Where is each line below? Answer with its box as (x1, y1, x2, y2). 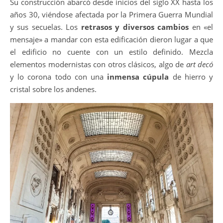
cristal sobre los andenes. (10, 84, 97, 94)
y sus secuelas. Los (10, 21, 81, 32)
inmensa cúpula (107, 71, 169, 82)
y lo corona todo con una (10, 71, 108, 82)
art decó (186, 59, 213, 69)
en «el (189, 21, 214, 32)
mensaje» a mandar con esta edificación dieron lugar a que (10, 34, 213, 44)
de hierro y (169, 71, 214, 82)
